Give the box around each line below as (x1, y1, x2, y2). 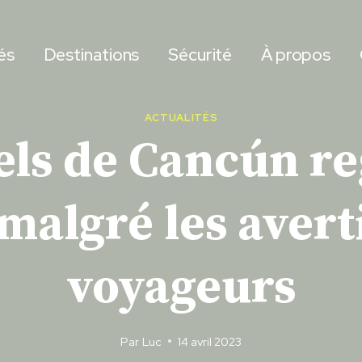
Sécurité (168, 44, 233, 66)
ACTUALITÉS (144, 111, 218, 124)
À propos (260, 44, 331, 66)
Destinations (43, 44, 140, 66)
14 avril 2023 (177, 333, 242, 349)
